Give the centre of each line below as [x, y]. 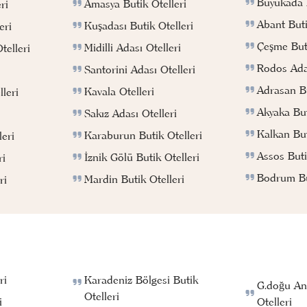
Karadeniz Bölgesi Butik [142, 280]
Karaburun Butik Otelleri [144, 135]
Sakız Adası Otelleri [131, 113]
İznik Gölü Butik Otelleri [142, 157]
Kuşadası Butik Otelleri [139, 25]
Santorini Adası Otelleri [140, 69]
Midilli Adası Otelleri [133, 47]
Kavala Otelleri [120, 91]
